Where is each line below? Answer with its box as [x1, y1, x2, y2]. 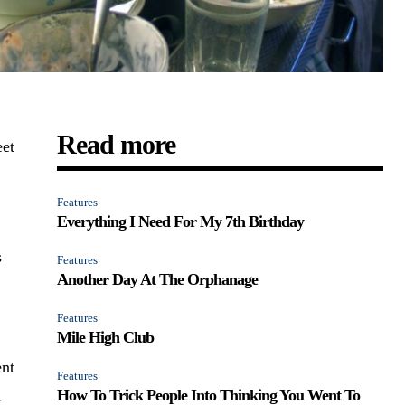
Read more [57, 128, 176, 159]
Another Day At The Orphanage [57, 269, 259, 288]
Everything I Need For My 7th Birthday [57, 212, 305, 231]
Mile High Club [57, 327, 155, 346]
